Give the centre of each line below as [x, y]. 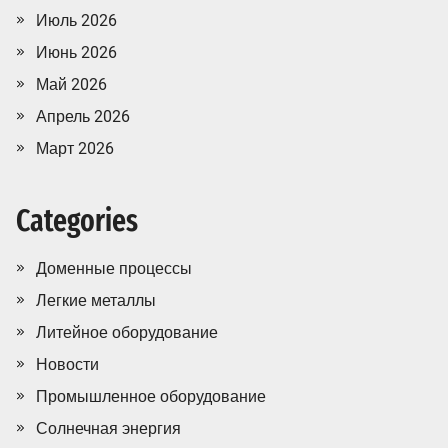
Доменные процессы [114, 268]
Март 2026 [75, 148]
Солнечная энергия [108, 428]
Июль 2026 [76, 20]
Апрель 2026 [83, 116]
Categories [77, 221]
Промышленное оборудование [151, 396]
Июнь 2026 [76, 52]
